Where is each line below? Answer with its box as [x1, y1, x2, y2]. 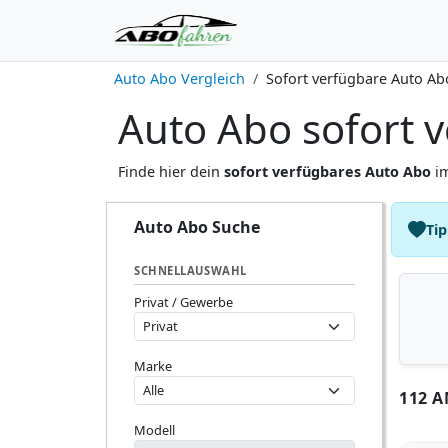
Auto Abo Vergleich [114, 69, 245, 88]
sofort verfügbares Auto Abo [224, 162, 431, 181]
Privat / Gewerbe [134, 293, 233, 311]
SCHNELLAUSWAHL [134, 263, 247, 278]
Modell [134, 421, 175, 439]
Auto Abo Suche [134, 216, 260, 238]
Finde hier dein [118, 162, 224, 181]
